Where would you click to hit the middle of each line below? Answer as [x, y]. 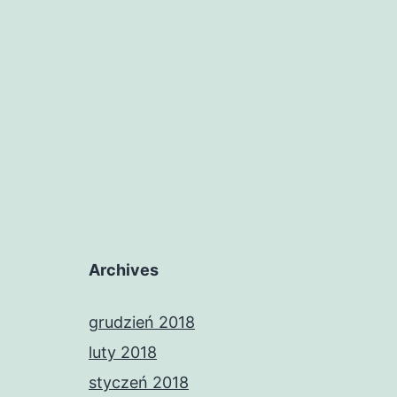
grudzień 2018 [142, 322]
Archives [124, 270]
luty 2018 [123, 352]
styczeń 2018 [139, 382]
